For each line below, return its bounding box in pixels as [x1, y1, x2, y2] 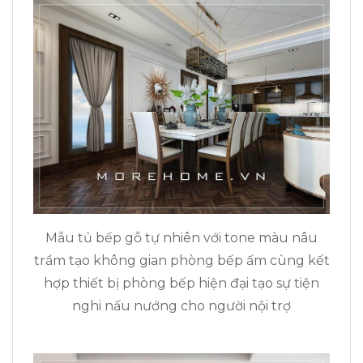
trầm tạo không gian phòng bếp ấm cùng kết [33, 253, 330, 269]
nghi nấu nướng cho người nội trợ [72, 298, 291, 314]
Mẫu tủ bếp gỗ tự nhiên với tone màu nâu [45, 230, 318, 246]
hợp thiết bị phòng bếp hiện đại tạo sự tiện [44, 275, 319, 292]
